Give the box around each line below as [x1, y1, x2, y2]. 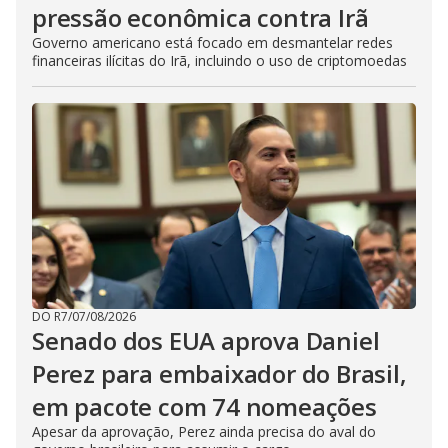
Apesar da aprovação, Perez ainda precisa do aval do [32, 422, 376, 442]
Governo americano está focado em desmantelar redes [32, 33, 393, 53]
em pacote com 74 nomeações [32, 390, 377, 424]
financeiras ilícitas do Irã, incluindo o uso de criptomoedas [32, 51, 407, 71]
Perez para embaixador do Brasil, [32, 357, 407, 391]
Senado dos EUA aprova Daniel [32, 324, 380, 358]
